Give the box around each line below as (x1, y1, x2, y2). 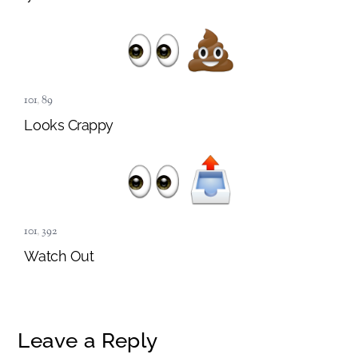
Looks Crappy (24, 117, 113, 134)
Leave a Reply (18, 328, 158, 352)
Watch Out (24, 248, 94, 265)
